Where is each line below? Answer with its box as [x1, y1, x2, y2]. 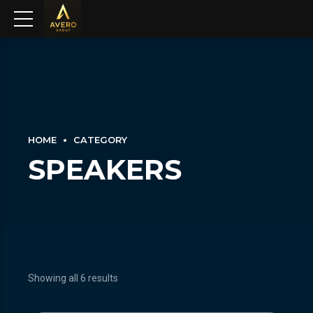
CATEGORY [73, 135, 127, 145]
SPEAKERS [28, 152, 182, 187]
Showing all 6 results [28, 272, 118, 284]
